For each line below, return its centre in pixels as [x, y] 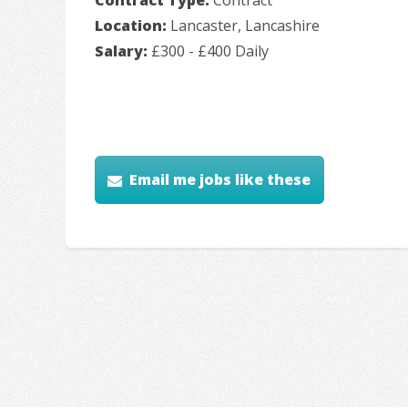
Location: [133, 25]
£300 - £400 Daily [210, 51]
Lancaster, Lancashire [245, 25]
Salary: [123, 51]
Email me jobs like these [220, 180]
